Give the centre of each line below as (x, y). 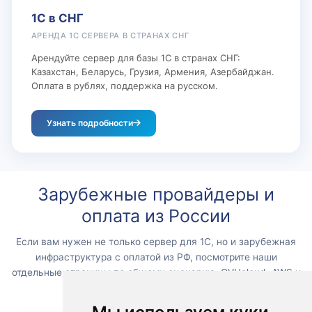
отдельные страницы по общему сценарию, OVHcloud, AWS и (156, 272)
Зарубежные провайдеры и (156, 194)
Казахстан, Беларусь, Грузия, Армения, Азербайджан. (153, 71)
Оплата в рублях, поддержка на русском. (124, 85)
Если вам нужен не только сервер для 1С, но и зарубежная (156, 242)
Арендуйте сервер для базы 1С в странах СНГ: (135, 57)
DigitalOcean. (156, 288)
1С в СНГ (57, 18)
